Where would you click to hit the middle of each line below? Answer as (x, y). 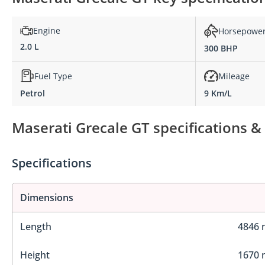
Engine (47, 31)
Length (36, 227)
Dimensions (47, 198)
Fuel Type (53, 76)
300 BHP (221, 49)
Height (35, 255)
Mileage (234, 76)
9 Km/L (218, 93)
